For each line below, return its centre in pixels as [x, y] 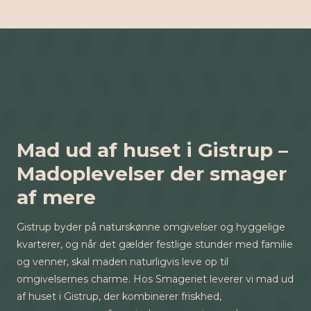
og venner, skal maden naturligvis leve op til [123, 262]
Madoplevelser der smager [152, 174]
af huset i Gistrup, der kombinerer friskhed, [119, 296]
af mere [56, 197]
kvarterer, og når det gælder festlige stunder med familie [155, 244]
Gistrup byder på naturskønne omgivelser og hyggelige [151, 227]
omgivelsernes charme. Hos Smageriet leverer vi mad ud [155, 279]
